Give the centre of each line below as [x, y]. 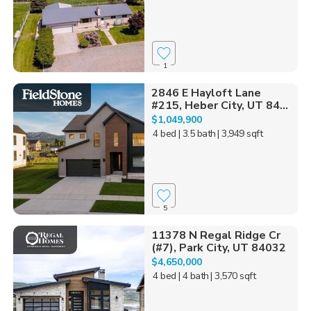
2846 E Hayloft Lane [206, 93]
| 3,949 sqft [240, 134]
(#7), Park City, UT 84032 [218, 248]
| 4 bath [193, 276]
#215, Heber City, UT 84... [219, 106]
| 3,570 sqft [233, 276]
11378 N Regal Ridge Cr [216, 236]
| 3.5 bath [197, 134]
